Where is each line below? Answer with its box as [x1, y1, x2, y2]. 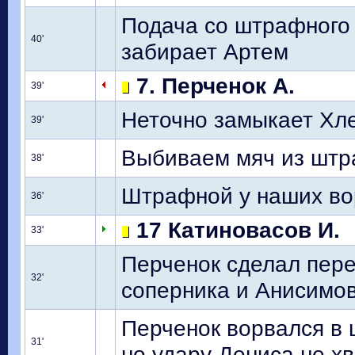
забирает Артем [121, 39, 288, 64]
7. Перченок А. [130, 73, 295, 98]
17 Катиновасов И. [130, 217, 340, 242]
